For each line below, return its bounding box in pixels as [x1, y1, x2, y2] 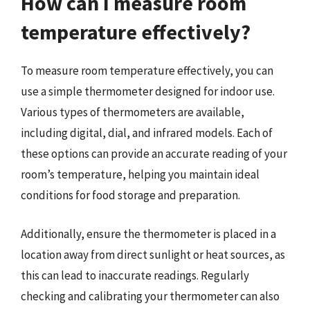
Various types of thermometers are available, [21, 104, 244, 120]
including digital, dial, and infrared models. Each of [21, 125, 273, 140]
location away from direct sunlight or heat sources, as [21, 246, 285, 262]
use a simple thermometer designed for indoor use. [21, 84, 275, 99]
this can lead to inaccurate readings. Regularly [21, 267, 249, 283]
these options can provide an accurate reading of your [21, 146, 287, 161]
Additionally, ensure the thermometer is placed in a [21, 226, 276, 241]
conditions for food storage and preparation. [21, 188, 240, 203]
